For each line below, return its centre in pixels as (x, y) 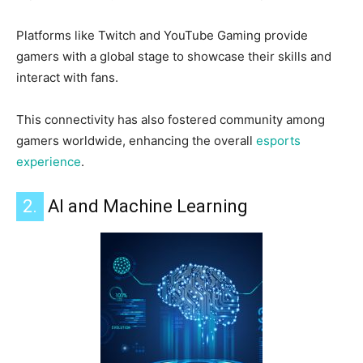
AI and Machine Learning (146, 207)
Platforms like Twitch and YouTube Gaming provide (162, 36)
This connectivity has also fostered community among (171, 120)
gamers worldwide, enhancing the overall (136, 141)
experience (49, 162)
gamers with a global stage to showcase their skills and (174, 57)
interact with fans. (67, 78)
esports (278, 141)
